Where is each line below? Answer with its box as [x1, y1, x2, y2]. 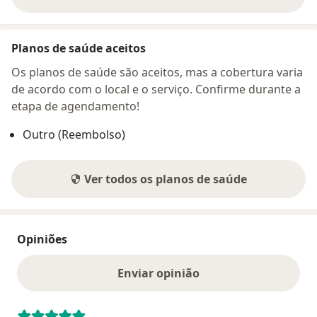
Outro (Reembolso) [23, 127, 125, 143]
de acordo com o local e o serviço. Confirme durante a [11, 81, 301, 98]
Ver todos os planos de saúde [84, 171, 247, 188]
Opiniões [17, 231, 67, 248]
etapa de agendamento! [11, 98, 139, 115]
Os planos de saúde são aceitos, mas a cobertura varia [11, 64, 303, 81]
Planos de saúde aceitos [11, 40, 146, 57]
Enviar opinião [117, 265, 200, 282]
